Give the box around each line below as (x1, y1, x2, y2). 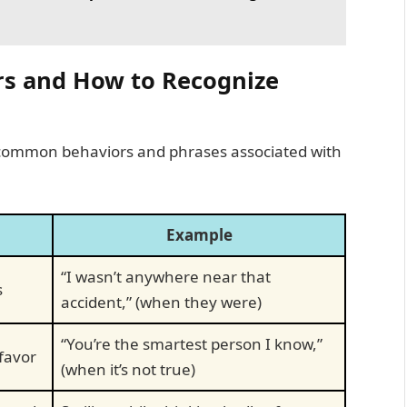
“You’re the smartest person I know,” (61, 333, 323, 354)
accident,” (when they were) (61, 291, 262, 313)
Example (165, 223, 233, 245)
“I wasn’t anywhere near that (61, 265, 271, 287)
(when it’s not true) (61, 358, 195, 380)
